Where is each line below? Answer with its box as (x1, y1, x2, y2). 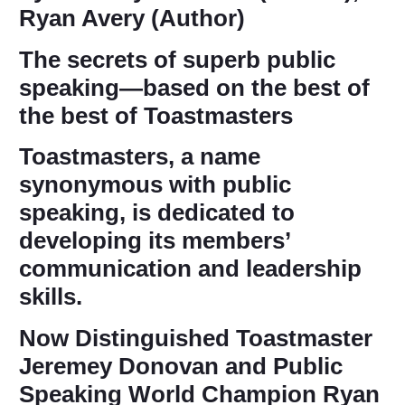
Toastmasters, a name (19, 143, 260, 171)
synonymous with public (19, 171, 291, 199)
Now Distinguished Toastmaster (19, 324, 372, 352)
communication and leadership (19, 255, 362, 283)
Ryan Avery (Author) (19, 5, 245, 33)
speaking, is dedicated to (19, 199, 295, 227)
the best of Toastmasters (19, 101, 293, 129)
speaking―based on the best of (19, 73, 370, 101)
